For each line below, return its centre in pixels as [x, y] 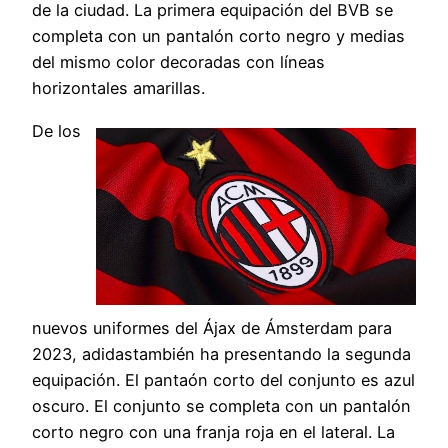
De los [56, 130]
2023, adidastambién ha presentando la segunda [221, 354]
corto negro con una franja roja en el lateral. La [213, 432]
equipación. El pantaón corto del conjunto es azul [223, 380]
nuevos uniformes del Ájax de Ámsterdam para [212, 328]
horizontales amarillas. [118, 88]
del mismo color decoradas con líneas [178, 62]
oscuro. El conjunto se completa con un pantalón [221, 406]
